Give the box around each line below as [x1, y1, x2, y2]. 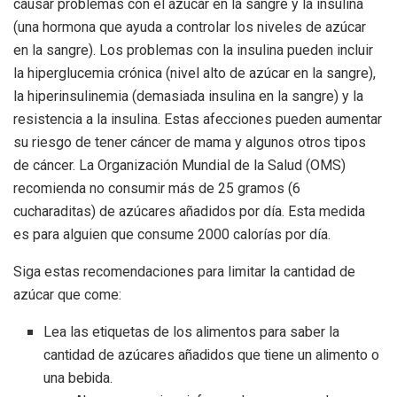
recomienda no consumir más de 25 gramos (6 [13, 180, 300, 198]
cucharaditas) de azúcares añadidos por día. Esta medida [13, 203, 365, 221]
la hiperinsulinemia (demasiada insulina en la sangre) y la [13, 88, 363, 105]
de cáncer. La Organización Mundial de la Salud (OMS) [13, 157, 346, 175]
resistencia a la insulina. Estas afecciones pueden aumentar [13, 111, 382, 128]
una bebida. [43, 368, 113, 390]
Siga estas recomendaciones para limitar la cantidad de [13, 263, 355, 281]
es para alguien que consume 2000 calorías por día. [13, 226, 331, 244]
